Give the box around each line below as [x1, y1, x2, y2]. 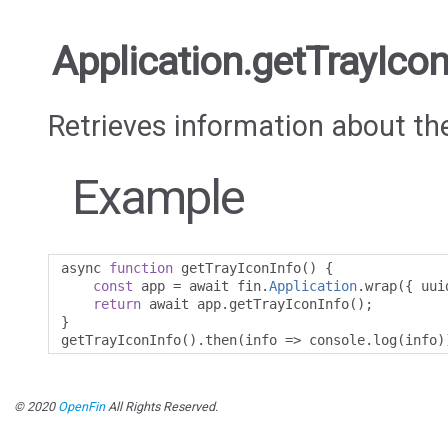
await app [141, 296, 221, 313]
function [109, 260, 173, 277]
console [301, 332, 365, 349]
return [93, 296, 141, 313]
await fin [181, 278, 261, 295]
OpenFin [58, 399, 105, 415]
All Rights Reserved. [105, 399, 218, 415]
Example [72, 169, 244, 227]
